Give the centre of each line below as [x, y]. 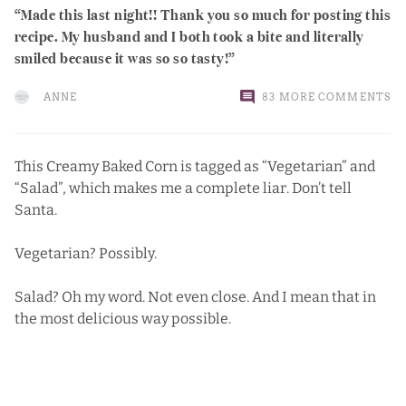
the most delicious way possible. [123, 318]
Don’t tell [322, 188]
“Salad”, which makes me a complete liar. [153, 188]
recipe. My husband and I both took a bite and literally [189, 34]
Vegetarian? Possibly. [86, 253]
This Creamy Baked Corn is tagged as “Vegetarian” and [195, 166]
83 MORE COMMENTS [327, 97]
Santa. [36, 209]
